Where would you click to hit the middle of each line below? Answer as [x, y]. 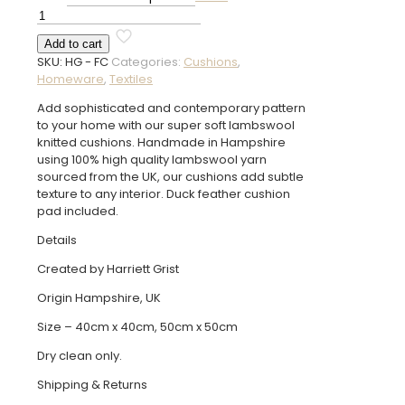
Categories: [147, 62]
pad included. [78, 212]
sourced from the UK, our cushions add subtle [170, 177]
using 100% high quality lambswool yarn [152, 160]
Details [57, 240]
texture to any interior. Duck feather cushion [164, 194]
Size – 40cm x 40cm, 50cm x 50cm [137, 327]
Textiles [131, 80]
